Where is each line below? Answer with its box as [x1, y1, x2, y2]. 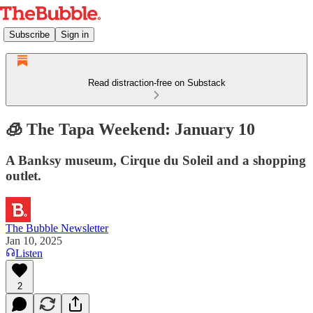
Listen [15, 247, 43, 259]
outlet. [6, 168, 41, 183]
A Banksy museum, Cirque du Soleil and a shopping [6, 152, 306, 168]
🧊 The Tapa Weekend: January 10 [6, 119, 255, 138]
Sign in [61, 29, 89, 40]
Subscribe [9, 29, 50, 40]
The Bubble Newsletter [6, 221, 108, 234]
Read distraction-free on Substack [87, 78, 226, 88]
